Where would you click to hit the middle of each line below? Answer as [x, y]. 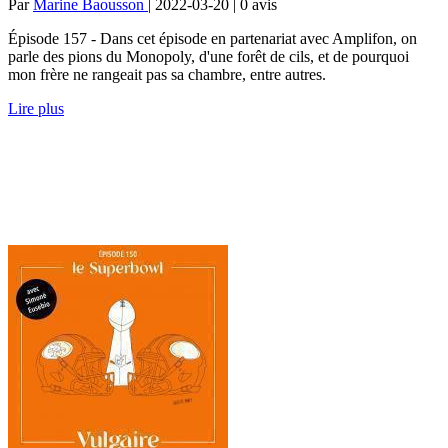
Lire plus [36, 108]
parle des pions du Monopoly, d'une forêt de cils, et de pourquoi [208, 56]
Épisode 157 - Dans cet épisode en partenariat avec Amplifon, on [212, 38]
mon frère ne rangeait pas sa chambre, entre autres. [167, 74]
